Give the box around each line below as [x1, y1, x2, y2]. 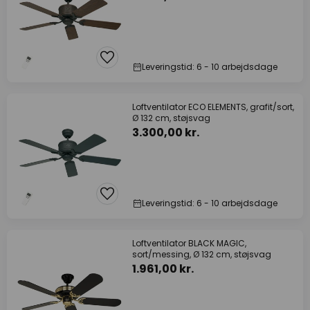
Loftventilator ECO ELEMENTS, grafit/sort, [132, 101, 294, 113]
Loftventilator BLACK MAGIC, [132, 237, 246, 249]
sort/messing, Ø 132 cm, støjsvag [132, 248, 271, 260]
